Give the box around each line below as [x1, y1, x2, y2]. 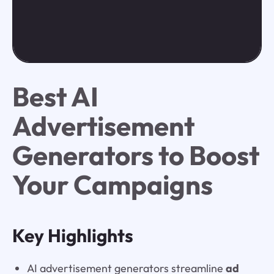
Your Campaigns [12, 168, 213, 202]
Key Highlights [12, 224, 133, 248]
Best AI [12, 80, 98, 114]
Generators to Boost [12, 138, 259, 172]
